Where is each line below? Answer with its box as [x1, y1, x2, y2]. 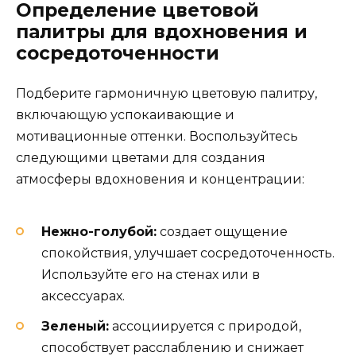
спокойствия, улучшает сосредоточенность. [41, 245, 335, 261]
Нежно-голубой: [41, 223, 157, 239]
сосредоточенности [16, 42, 219, 65]
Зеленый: [41, 319, 109, 335]
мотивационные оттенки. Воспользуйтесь [16, 129, 298, 145]
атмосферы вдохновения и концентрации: [16, 172, 304, 188]
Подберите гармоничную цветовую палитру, [16, 86, 317, 102]
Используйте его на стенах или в [41, 266, 260, 282]
